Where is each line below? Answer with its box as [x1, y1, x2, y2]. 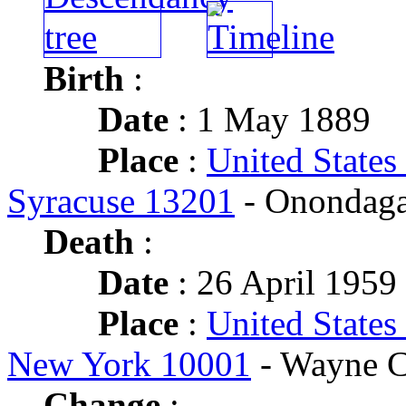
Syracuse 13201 [7, 181, 235, 220]
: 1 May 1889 [169, 100, 371, 139]
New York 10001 [7, 344, 251, 383]
